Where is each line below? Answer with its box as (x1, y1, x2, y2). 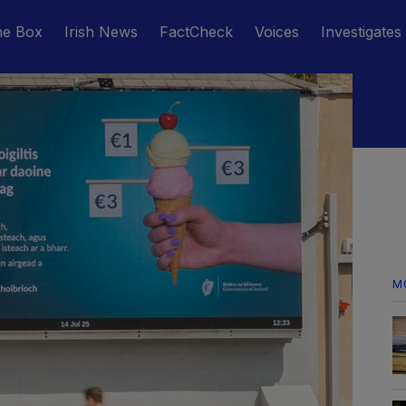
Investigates (321, 23, 401, 41)
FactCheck (159, 23, 233, 41)
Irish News (64, 23, 138, 41)
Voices (255, 23, 299, 41)
